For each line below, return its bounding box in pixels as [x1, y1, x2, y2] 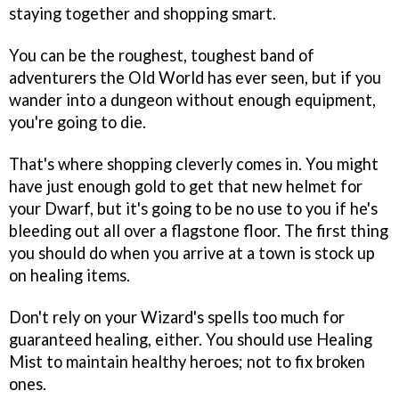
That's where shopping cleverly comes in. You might [9, 154, 379, 175]
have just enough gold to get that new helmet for [9, 176, 362, 197]
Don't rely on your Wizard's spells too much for [9, 306, 345, 327]
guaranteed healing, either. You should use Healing [9, 329, 372, 349]
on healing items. [9, 265, 130, 286]
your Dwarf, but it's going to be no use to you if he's [9, 199, 378, 219]
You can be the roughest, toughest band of [9, 45, 314, 66]
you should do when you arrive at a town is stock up [9, 243, 375, 264]
